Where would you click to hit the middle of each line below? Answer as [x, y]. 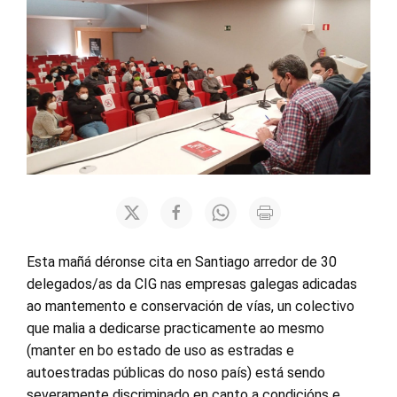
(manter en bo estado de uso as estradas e [160, 351]
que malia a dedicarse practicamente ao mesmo [175, 329]
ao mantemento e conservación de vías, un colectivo [191, 307]
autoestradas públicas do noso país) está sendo [176, 373]
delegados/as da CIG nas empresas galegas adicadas [192, 284]
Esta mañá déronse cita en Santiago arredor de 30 [182, 262]
